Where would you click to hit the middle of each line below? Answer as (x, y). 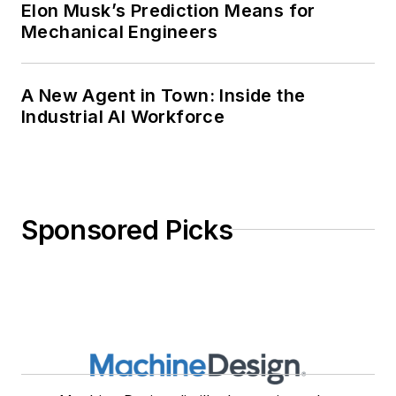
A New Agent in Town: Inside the (164, 95)
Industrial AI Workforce (123, 116)
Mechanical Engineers (119, 31)
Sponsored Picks (127, 229)
